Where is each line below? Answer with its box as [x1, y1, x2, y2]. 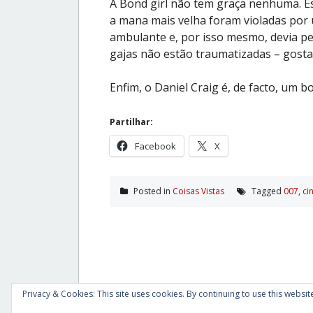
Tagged [249, 184, 284, 197]
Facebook [135, 139, 176, 152]
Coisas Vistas [173, 184, 224, 197]
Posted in [131, 184, 173, 197]
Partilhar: [110, 115, 153, 128]
